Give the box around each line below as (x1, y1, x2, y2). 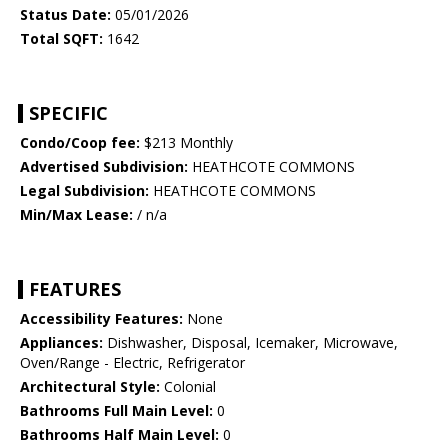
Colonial (160, 377, 216, 397)
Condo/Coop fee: (20, 133, 140, 153)
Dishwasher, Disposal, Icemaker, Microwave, (103, 333, 398, 353)
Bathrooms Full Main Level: (20, 401, 213, 421)
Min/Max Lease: (20, 205, 133, 225)
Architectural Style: (20, 377, 160, 397)
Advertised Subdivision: (20, 157, 188, 177)
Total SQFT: (20, 29, 103, 49)
